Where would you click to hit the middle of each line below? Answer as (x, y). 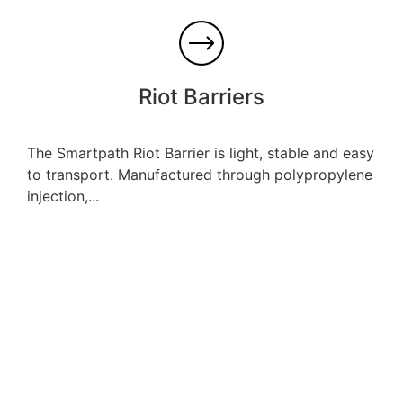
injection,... (63, 197)
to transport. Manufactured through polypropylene (200, 175)
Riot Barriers (201, 97)
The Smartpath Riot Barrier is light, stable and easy (201, 153)
